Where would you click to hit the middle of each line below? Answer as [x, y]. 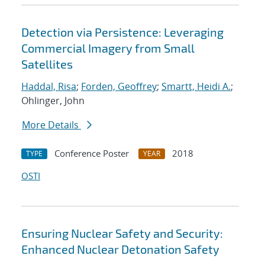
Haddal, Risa [49, 87]
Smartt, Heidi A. [196, 87]
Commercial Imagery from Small [108, 48]
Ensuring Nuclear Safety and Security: [122, 233]
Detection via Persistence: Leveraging [122, 32]
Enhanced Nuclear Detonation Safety [120, 249]
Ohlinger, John [53, 101]
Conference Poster [92, 153]
